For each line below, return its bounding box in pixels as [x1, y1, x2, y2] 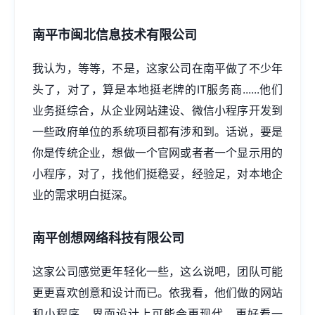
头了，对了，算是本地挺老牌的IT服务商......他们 [32, 82, 283, 96]
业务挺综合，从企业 [32, 103, 135, 117]
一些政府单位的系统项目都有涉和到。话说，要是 [32, 124, 283, 139]
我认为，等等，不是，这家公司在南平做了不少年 [32, 61, 283, 75]
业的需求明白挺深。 [32, 188, 134, 202]
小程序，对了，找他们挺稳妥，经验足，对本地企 [32, 167, 283, 181]
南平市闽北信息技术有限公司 [32, 27, 197, 42]
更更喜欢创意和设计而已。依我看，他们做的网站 [32, 285, 283, 300]
